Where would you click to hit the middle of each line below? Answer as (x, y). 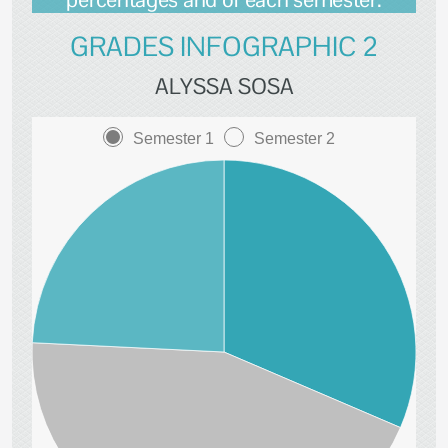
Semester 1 (173, 138)
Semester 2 (294, 138)
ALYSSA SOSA (224, 86)
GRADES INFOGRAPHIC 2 (224, 46)
